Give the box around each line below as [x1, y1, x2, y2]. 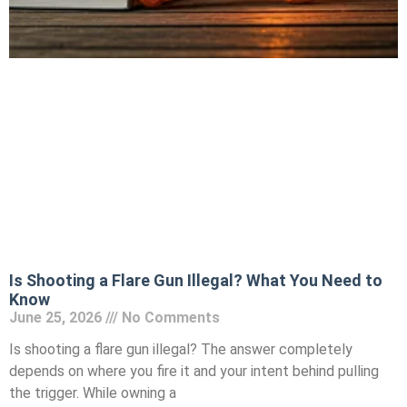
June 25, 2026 [9, 308, 105, 326]
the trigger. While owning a [9, 383, 176, 402]
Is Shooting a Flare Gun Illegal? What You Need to [9, 270, 382, 290]
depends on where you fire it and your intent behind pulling [9, 362, 379, 380]
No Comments [118, 308, 220, 326]
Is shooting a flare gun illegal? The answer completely [9, 340, 352, 358]
